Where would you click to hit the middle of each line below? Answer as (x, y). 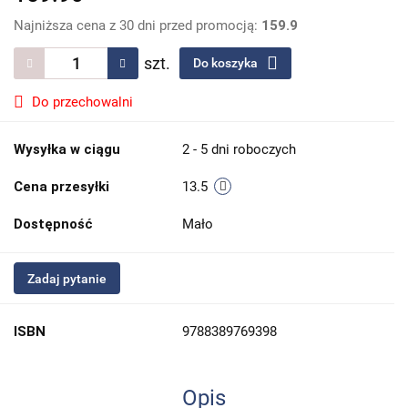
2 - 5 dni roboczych (239, 150)
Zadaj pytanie (67, 279)
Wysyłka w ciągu (67, 150)
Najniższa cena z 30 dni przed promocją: (138, 26)
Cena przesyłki (61, 187)
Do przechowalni (82, 102)
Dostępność (53, 224)
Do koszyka (227, 63)
